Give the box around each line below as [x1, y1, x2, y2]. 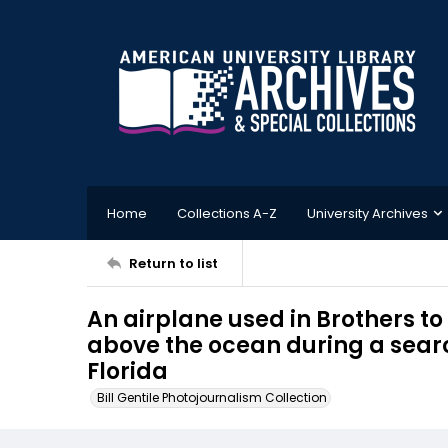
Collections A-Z [177, 203, 277, 223]
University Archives [307, 203, 428, 223]
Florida [87, 356, 168, 387]
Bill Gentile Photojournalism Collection [97, 389, 327, 406]
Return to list [129, 253, 218, 273]
